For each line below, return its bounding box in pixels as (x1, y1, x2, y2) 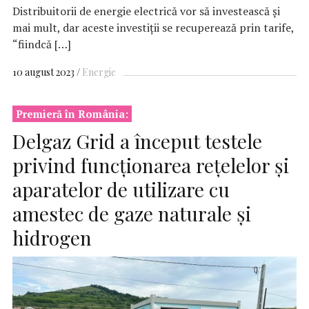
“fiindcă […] (12, 36, 71, 52)
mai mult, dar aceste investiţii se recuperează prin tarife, (12, 19, 294, 35)
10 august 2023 (12, 66, 74, 79)
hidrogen (12, 224, 92, 250)
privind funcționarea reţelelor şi (12, 152, 289, 178)
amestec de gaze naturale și (12, 200, 251, 226)
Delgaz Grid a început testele (12, 128, 262, 154)
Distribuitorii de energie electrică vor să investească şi (12, 3, 280, 19)
